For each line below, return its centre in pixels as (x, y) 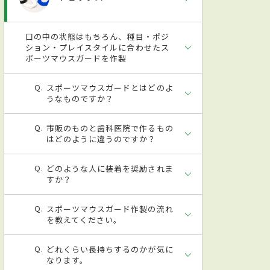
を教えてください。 (84, 219)
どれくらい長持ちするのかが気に (110, 249)
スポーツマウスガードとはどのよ (110, 87)
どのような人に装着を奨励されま (110, 168)
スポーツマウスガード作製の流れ (110, 209)
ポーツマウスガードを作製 (76, 58)
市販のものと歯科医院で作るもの (110, 128)
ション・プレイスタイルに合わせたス (97, 47)
